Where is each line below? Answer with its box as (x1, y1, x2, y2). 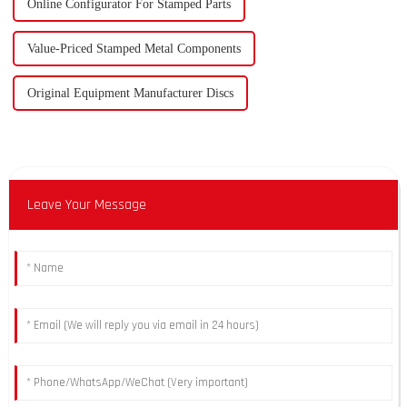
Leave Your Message (26, 195, 146, 215)
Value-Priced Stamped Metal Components (26, 42, 241, 56)
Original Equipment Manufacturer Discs (26, 86, 233, 101)
